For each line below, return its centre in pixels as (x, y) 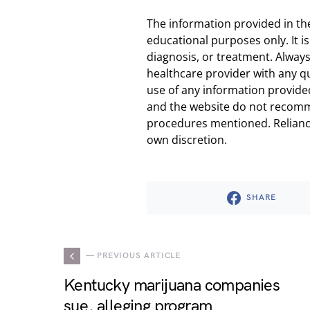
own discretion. (187, 140)
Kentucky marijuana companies (172, 285)
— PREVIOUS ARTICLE (134, 256)
